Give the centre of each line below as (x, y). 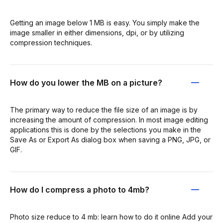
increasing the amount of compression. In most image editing (109, 119)
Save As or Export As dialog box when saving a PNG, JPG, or (110, 139)
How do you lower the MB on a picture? (86, 82)
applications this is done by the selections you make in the (106, 129)
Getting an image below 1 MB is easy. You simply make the (105, 22)
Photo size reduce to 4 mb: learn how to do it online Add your (111, 217)
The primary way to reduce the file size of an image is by (104, 110)
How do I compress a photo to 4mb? (80, 189)
